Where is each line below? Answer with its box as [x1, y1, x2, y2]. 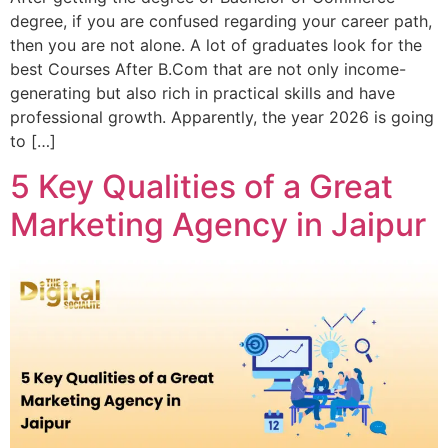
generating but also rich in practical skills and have [10, 83, 395, 104]
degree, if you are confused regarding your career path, [10, 11, 432, 32]
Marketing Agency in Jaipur [10, 204, 426, 244]
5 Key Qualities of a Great [10, 166, 393, 206]
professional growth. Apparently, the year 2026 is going [10, 107, 434, 128]
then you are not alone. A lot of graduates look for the [10, 35, 422, 56]
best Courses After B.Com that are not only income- [10, 59, 406, 80]
